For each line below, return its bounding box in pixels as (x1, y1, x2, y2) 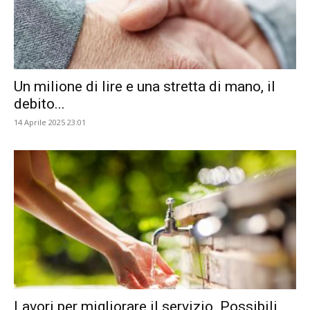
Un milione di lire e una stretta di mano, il (14, 77, 275, 95)
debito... (14, 95, 65, 112)
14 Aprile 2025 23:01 (14, 116, 86, 127)
